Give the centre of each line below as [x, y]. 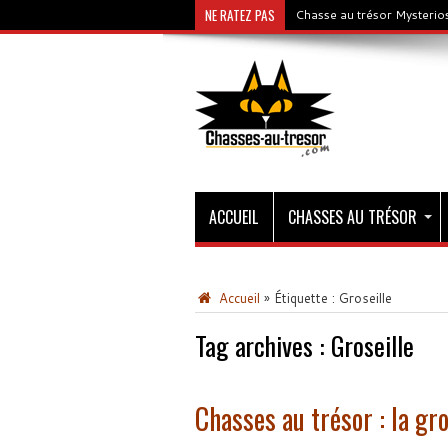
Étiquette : [306, 298]
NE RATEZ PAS [239, 15]
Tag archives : [262, 345]
